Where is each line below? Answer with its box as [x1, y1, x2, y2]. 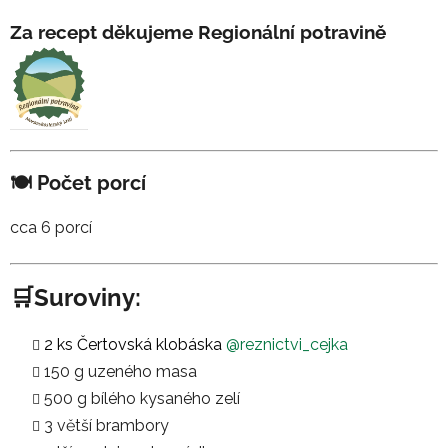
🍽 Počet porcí [10, 171, 146, 196]
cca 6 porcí [10, 218, 92, 238]
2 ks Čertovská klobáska [44, 334, 222, 354]
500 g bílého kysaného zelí [44, 388, 240, 408]
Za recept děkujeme [10, 21, 198, 44]
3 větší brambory [44, 415, 169, 435]
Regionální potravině [198, 21, 391, 44]
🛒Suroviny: [10, 283, 141, 313]
